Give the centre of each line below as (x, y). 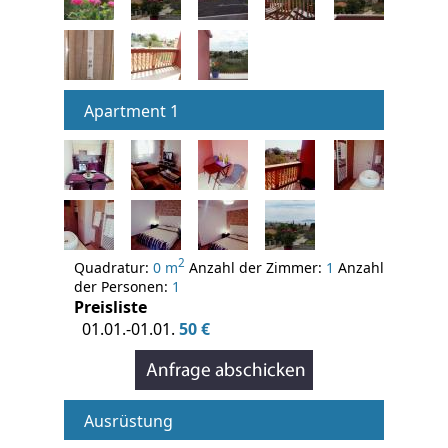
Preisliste (110, 306)
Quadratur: (113, 267)
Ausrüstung (128, 420)
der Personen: (123, 286)
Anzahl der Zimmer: (255, 267)
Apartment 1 (131, 111)
